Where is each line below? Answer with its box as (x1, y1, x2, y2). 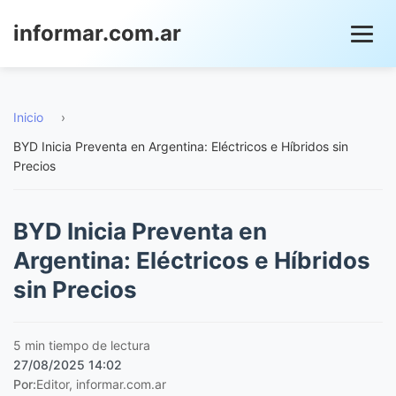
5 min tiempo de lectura (13, 338, 150, 353)
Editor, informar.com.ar (36, 377, 166, 392)
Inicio (13, 110, 43, 125)
